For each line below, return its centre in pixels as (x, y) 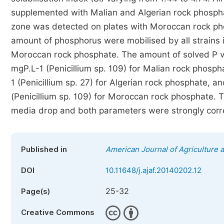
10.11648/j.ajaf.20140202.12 (153, 170)
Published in (44, 149)
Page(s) (35, 191)
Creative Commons (58, 212)
